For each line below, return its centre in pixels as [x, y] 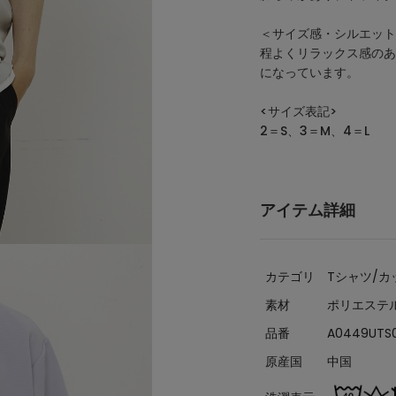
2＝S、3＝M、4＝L [315, 131]
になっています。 [309, 72]
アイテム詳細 [308, 210]
